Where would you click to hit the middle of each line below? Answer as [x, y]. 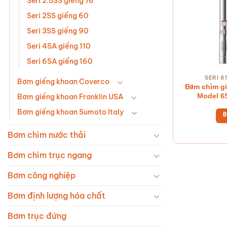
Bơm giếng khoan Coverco [63, 82]
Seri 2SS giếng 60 [58, 16]
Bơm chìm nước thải [47, 135]
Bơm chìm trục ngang [50, 155]
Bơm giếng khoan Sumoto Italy [70, 112]
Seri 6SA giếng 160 [60, 62]
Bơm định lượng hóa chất [56, 196]
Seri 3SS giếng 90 [58, 31]
